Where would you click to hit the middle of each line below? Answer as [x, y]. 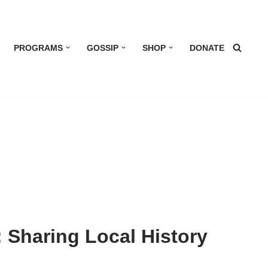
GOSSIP [102, 48]
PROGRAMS [39, 48]
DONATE [207, 48]
